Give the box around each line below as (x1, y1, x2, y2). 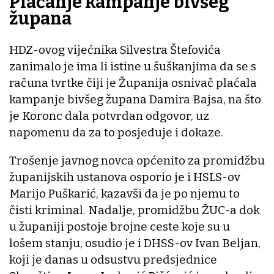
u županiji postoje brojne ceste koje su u (9, 219, 230, 234)
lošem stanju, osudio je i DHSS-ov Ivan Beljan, (9, 235, 261, 250)
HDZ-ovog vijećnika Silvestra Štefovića (9, 42, 221, 57)
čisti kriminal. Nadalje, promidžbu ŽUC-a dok (9, 202, 260, 217)
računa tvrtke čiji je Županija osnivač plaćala (9, 75, 257, 90)
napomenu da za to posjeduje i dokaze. (9, 125, 223, 139)
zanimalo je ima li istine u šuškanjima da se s (9, 59, 256, 73)
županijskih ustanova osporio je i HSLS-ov (9, 169, 240, 184)
